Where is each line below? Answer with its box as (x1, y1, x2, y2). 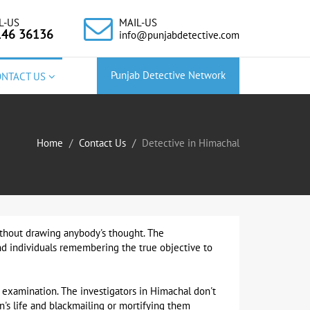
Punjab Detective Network (111, 69, 226, 82)
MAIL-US (119, 17, 157, 29)
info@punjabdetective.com (119, 29, 239, 42)
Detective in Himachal (142, 137, 239, 149)
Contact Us (79, 137, 126, 149)
